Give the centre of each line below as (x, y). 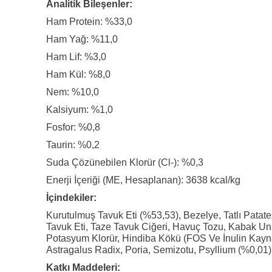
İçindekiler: (71, 197)
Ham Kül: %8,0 (78, 74)
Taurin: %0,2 (73, 144)
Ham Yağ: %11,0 (82, 39)
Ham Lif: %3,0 (76, 56)
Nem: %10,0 (73, 92)
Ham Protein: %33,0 (89, 21)
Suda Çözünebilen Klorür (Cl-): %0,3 (125, 162)
